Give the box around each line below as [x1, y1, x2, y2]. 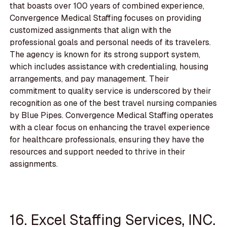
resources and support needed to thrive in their [10, 146, 186, 157]
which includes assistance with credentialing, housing [10, 61, 209, 72]
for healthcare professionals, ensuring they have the [10, 134, 205, 145]
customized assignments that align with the [10, 24, 172, 35]
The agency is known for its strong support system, [10, 49, 201, 60]
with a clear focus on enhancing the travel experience [10, 122, 210, 133]
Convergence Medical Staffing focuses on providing [10, 12, 202, 23]
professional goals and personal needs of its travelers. [10, 36, 211, 48]
